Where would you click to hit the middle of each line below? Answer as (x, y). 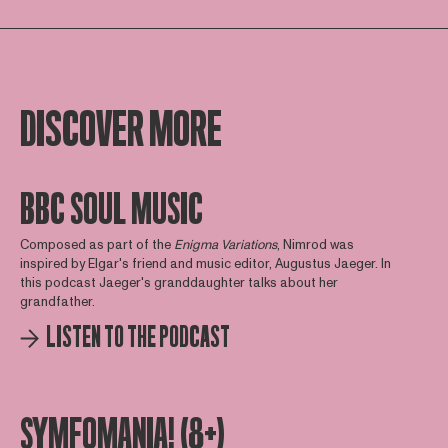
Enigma (197, 245)
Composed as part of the (96, 245)
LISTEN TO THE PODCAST (137, 338)
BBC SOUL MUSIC (111, 209)
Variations (248, 245)
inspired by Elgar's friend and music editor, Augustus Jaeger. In (205, 264)
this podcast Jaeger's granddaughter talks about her (178, 283)
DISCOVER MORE (120, 129)
